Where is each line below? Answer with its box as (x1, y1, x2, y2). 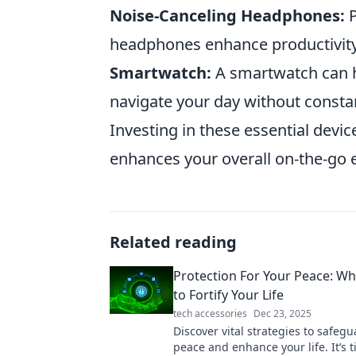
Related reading (110, 231, 237, 253)
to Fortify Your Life (173, 286, 284, 304)
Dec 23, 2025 (253, 307, 311, 320)
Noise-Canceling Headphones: (110, 5, 345, 26)
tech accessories (173, 307, 247, 320)
